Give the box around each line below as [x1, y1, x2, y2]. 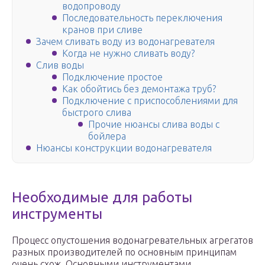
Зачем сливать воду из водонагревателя [36, 36, 215, 47]
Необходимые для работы [12, 189, 192, 206]
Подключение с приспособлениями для [62, 95, 238, 106]
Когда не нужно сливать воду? [62, 48, 195, 59]
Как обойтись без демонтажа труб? [62, 83, 216, 95]
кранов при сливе [62, 24, 143, 35]
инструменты [12, 206, 102, 222]
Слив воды [36, 60, 84, 71]
